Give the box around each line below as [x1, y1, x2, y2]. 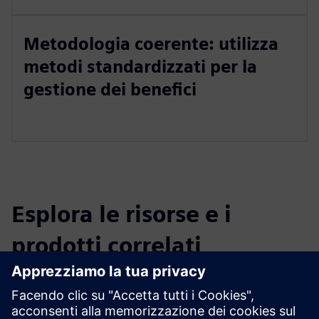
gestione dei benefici [23, 79, 197, 100]
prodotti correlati [11, 231, 202, 259]
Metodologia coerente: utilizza [23, 33, 278, 54]
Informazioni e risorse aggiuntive [11, 288, 288, 308]
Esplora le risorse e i [11, 200, 231, 228]
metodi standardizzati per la [23, 56, 257, 77]
